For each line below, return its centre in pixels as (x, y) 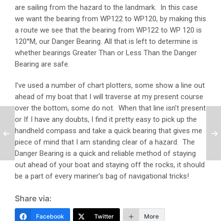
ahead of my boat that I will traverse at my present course (109, 96)
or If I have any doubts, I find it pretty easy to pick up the (106, 119)
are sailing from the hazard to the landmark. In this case (106, 7)
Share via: (33, 198)
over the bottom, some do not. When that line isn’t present (110, 108)
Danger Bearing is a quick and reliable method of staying (105, 153)
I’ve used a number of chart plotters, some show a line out (110, 85)
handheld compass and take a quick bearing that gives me (109, 130)
